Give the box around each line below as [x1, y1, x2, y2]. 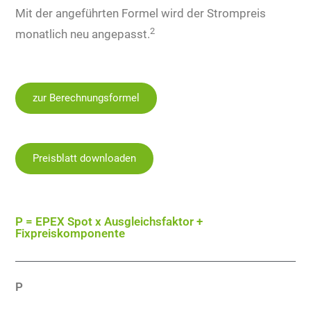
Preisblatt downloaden [33, 152, 137, 165]
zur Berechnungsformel [33, 92, 140, 104]
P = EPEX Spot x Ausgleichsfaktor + [15, 215, 203, 228]
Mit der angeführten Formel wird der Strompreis [15, 6, 267, 20]
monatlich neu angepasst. [15, 27, 151, 41]
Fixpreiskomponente [15, 226, 126, 240]
